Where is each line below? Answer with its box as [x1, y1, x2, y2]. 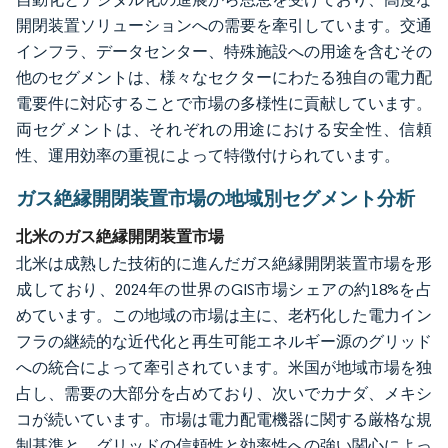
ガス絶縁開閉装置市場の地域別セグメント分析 [16, 185, 415, 210]
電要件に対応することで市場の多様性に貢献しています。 [16, 93, 432, 113]
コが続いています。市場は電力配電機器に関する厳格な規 [16, 409, 432, 429]
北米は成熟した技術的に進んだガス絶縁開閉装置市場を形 [16, 253, 432, 273]
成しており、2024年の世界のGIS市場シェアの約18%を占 [16, 279, 432, 299]
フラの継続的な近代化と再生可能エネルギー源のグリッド [16, 331, 432, 351]
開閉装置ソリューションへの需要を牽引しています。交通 [16, 15, 432, 35]
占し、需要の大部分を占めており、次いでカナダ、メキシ [16, 383, 432, 403]
